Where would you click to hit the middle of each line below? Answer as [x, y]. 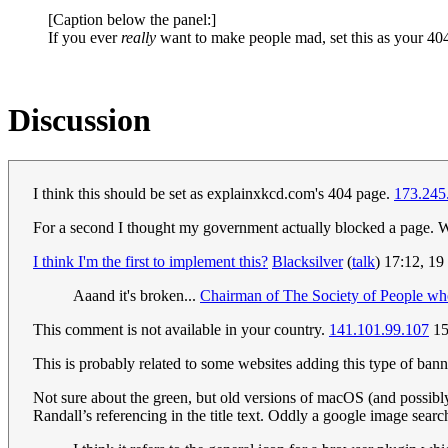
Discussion [79, 119]
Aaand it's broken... [136, 296]
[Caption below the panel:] [132, 19]
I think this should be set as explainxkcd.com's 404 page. [213, 194]
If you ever [84, 37]
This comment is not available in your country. [181, 330]
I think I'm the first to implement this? [150, 262]
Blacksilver [307, 262]
